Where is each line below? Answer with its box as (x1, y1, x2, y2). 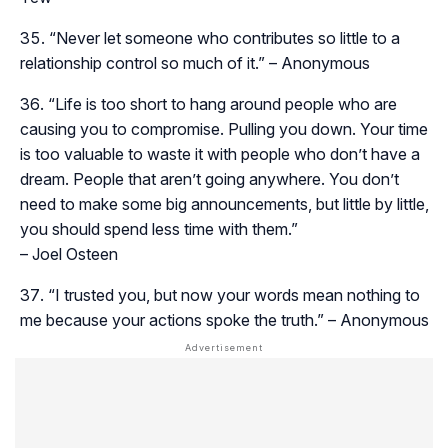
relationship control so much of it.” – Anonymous (20, 52, 370, 73)
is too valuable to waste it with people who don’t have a (20, 143, 420, 164)
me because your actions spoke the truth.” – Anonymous (20, 309, 429, 330)
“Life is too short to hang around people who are (48, 93, 397, 114)
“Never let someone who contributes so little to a (49, 27, 400, 48)
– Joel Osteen (20, 243, 118, 264)
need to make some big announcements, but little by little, (20, 193, 429, 214)
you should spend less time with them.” (20, 218, 298, 239)
